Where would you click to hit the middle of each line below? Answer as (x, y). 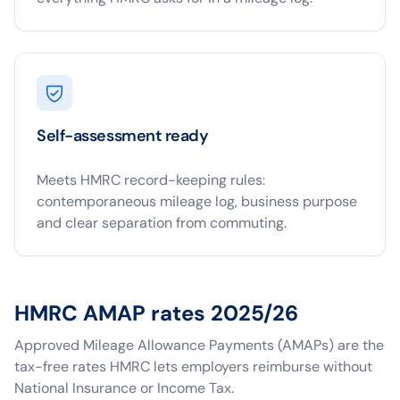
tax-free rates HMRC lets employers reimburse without (193, 367)
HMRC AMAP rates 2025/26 (156, 313)
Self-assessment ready (123, 136)
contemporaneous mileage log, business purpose (197, 201)
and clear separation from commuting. (162, 223)
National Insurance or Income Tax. (124, 388)
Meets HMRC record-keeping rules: (151, 180)
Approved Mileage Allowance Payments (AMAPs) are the (199, 345)
